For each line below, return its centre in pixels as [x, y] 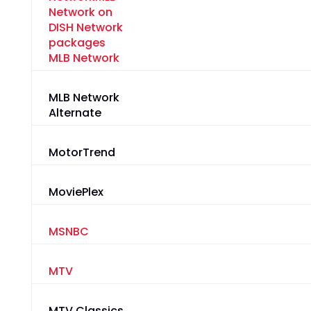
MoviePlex [76, 192]
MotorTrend [82, 153]
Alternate [75, 113]
